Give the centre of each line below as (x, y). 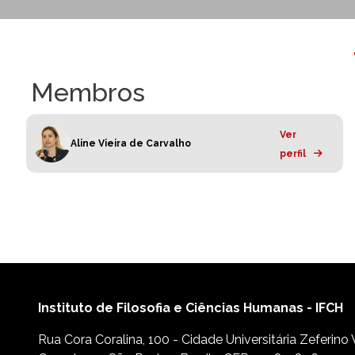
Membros (88, 92)
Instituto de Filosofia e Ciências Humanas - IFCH (191, 307)
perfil (293, 153)
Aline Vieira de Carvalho (131, 143)
